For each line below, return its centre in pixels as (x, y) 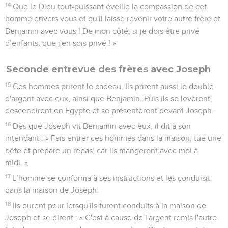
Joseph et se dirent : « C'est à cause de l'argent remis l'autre (111, 218)
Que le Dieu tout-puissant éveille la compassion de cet (110, 6)
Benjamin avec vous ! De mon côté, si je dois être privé (102, 31)
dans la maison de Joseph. (52, 190)
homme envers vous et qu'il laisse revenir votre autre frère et (113, 19)
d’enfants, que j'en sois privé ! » (61, 43)
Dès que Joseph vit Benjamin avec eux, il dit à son (102, 126)
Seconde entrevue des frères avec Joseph (108, 69)
